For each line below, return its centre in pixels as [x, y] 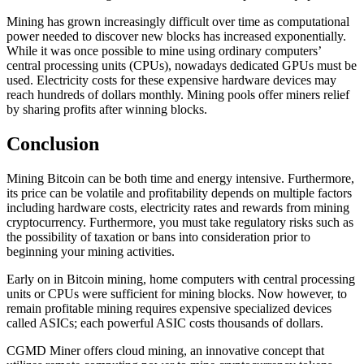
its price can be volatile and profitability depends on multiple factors [179, 193]
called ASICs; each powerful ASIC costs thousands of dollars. [165, 323]
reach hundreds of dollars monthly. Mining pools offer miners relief [178, 95]
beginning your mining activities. [91, 251]
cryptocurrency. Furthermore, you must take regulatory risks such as [180, 222]
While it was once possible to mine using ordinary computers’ [164, 51]
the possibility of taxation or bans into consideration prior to [158, 236]
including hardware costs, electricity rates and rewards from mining [178, 207]
